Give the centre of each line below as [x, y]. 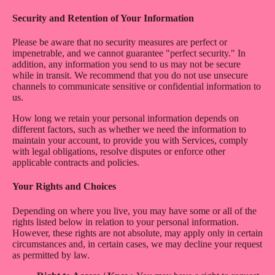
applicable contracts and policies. [76, 163]
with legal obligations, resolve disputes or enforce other [119, 152]
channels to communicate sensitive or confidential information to [137, 87]
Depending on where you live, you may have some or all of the [134, 211]
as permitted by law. [51, 255]
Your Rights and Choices [64, 187]
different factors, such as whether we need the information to [129, 130]
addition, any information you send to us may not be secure [126, 64]
